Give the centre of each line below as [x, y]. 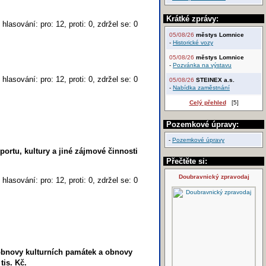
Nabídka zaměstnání [201, 88]
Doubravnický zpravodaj [214, 177]
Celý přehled [208, 102]
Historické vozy [193, 42]
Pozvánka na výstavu [202, 65]
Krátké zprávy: [192, 19]
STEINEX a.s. [215, 80]
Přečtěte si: [187, 161]
